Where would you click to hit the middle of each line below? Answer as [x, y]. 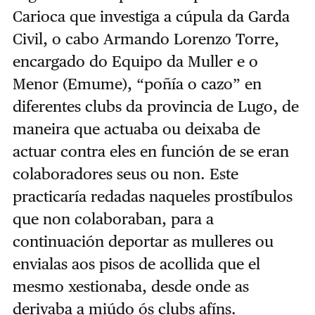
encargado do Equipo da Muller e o [135, 61]
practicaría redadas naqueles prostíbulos [152, 196]
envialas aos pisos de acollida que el [136, 263]
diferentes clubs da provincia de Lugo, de [155, 106]
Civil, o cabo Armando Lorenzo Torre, [146, 38]
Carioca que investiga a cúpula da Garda [151, 16]
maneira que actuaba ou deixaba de [136, 128]
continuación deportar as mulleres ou [143, 241]
